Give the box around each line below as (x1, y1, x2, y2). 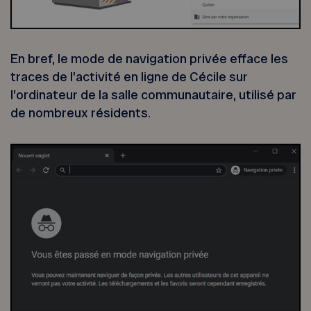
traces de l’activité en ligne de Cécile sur (10, 68, 249, 86)
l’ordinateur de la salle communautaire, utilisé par (10, 86, 297, 104)
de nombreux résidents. (10, 104, 151, 122)
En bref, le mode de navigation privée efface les (10, 50, 289, 68)
